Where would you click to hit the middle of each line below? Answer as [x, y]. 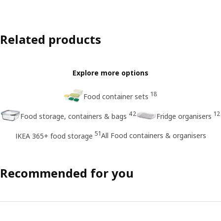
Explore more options [110, 73]
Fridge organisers [184, 116]
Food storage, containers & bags [74, 116]
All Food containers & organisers [153, 135]
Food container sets [116, 97]
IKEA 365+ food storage [54, 136]
